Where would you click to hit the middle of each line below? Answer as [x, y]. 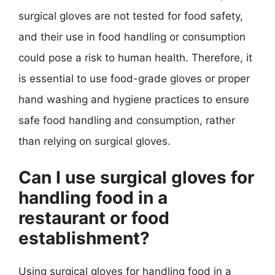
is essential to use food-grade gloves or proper [134, 79]
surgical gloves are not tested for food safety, [131, 16]
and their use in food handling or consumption [132, 37]
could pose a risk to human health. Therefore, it [135, 58]
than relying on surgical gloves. [95, 141]
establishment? [84, 238]
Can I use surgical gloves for [136, 177]
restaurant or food [94, 218]
